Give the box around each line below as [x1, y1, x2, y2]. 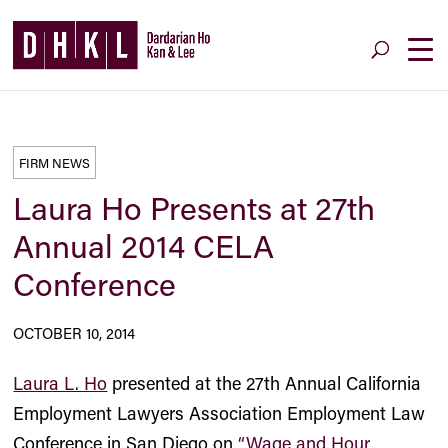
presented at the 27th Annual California [107, 371, 422, 395]
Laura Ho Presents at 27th [13, 187, 376, 228]
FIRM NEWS [19, 154, 91, 171]
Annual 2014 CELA [13, 225, 275, 266]
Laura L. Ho [13, 371, 108, 395]
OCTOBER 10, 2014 [13, 323, 136, 343]
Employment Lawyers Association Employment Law [13, 401, 426, 425]
